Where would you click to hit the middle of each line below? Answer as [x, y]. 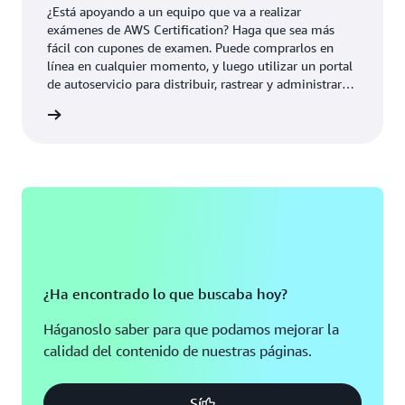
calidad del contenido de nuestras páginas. [178, 351]
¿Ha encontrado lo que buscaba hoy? [165, 294]
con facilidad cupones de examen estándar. [167, 102]
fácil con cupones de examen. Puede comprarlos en [190, 47]
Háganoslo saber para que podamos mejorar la [191, 329]
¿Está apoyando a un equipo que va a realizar [174, 11]
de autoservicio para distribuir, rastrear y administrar [194, 84]
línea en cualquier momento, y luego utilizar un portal [200, 66]
